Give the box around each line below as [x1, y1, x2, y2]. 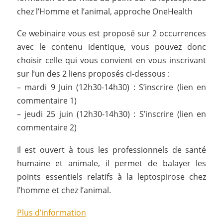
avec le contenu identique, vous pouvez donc [16, 41, 207, 53]
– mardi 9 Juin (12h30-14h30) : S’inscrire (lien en [16, 82, 207, 93]
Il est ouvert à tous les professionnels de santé [16, 144, 207, 156]
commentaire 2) [16, 122, 77, 133]
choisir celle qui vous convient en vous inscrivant [16, 55, 207, 66]
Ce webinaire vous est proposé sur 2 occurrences [16, 28, 207, 39]
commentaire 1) [16, 95, 77, 107]
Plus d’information [16, 207, 86, 218]
